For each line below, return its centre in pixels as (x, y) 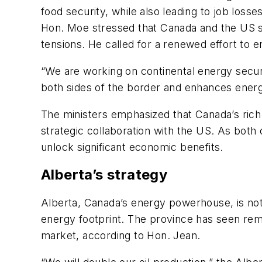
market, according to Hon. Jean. (122, 236)
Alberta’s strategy (104, 175)
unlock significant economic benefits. (132, 147)
